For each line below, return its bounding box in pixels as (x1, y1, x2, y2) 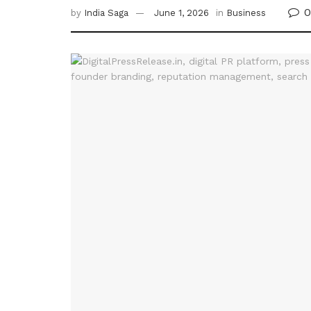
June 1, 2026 (154, 8, 209, 19)
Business (226, 8, 266, 19)
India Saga (84, 8, 128, 19)
